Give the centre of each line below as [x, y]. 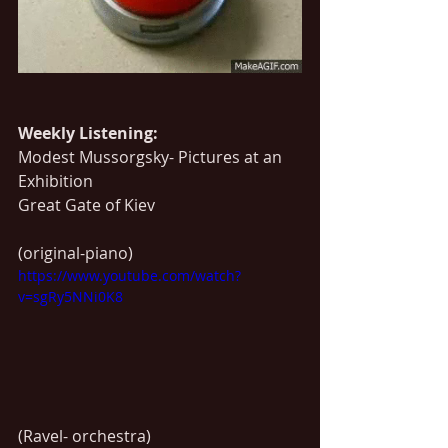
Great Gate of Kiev [86, 204]
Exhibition [55, 180]
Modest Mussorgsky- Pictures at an [152, 156]
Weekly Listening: [88, 132]
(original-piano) [75, 252]
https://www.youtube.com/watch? [129, 275]
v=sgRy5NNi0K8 [70, 296]
